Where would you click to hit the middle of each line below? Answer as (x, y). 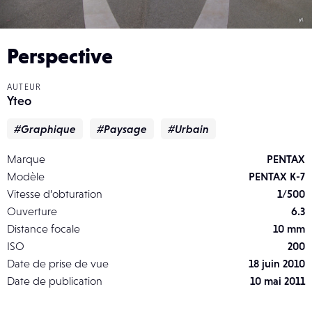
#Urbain (188, 128)
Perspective (60, 55)
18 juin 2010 (277, 263)
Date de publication (55, 280)
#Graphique (45, 128)
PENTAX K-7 (277, 176)
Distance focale (44, 228)
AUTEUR (24, 87)
